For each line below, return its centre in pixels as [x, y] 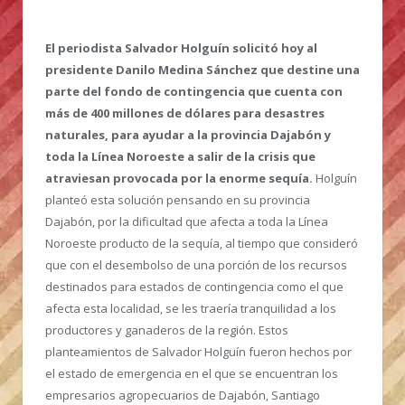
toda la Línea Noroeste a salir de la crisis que [180, 157]
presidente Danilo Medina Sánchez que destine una [202, 70]
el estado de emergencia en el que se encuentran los [192, 374]
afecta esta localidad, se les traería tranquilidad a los [191, 309]
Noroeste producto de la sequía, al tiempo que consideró [202, 244]
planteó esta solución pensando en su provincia [178, 200]
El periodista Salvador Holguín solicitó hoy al [181, 48]
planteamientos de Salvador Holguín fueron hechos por [198, 352]
